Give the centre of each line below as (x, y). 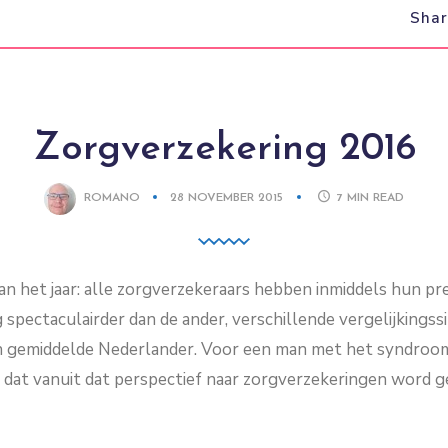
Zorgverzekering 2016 (224, 149)
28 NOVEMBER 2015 (229, 198)
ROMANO (112, 198)
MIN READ (375, 198)
